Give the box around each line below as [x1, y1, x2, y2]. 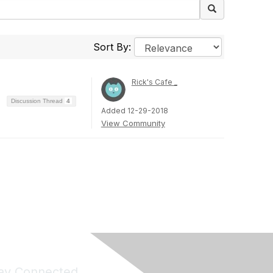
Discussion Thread [10, 97, 65, 104]
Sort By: [93, 41, 134, 53]
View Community [101, 118, 165, 128]
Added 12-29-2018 [101, 106, 168, 115]
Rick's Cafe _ [131, 77, 177, 87]
